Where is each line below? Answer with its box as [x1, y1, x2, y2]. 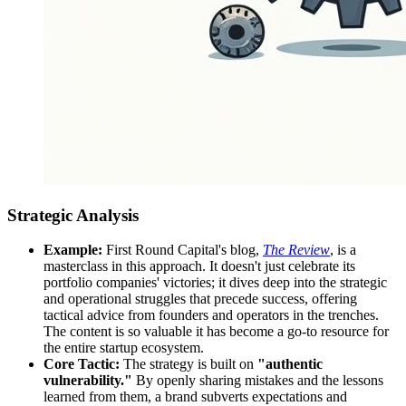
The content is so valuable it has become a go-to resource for [43, 324, 389, 340]
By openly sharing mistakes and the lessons [132, 372, 383, 389]
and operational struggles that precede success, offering [43, 291, 357, 307]
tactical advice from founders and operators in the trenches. [43, 307, 379, 324]
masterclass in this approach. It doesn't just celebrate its [43, 258, 355, 275]
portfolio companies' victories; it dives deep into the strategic [43, 275, 387, 291]
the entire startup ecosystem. [43, 340, 204, 356]
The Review [263, 242, 330, 258]
